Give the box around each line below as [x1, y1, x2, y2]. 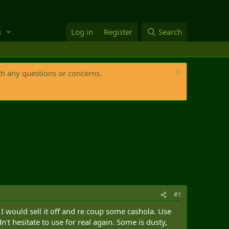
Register [104, 27, 133, 37]
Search [158, 27, 182, 37]
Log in [71, 27, 94, 37]
